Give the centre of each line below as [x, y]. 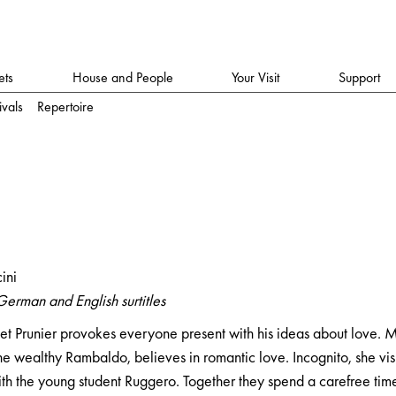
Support [359, 77]
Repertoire [66, 107]
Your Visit [256, 77]
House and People [122, 77]
